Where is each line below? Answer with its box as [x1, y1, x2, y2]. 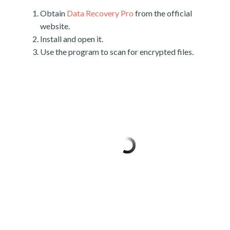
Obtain [40, 8, 67, 18]
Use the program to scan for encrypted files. [40, 47, 194, 57]
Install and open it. [40, 34, 103, 44]
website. [40, 21, 70, 31]
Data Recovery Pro [67, 8, 133, 18]
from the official [133, 8, 192, 18]
